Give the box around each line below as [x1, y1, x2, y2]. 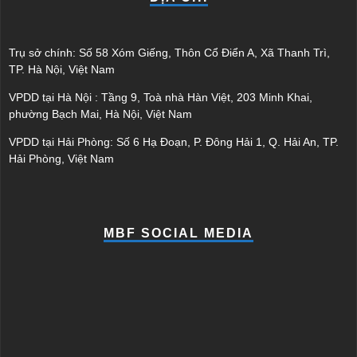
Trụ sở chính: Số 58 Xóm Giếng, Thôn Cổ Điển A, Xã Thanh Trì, [9, 46, 330, 59]
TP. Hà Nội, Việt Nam [9, 63, 115, 76]
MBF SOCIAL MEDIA [104, 226, 253, 240]
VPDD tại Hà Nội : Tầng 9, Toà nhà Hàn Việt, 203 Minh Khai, [9, 91, 312, 104]
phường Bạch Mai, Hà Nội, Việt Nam [9, 108, 192, 120]
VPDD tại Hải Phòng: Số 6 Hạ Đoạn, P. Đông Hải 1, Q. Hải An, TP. [9, 135, 339, 148]
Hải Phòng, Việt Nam [9, 152, 114, 165]
